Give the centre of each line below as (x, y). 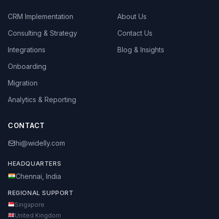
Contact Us (135, 33)
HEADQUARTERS (35, 163)
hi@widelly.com (40, 143)
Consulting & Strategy (43, 33)
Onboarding (27, 66)
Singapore (29, 204)
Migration (23, 83)
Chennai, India (38, 176)
